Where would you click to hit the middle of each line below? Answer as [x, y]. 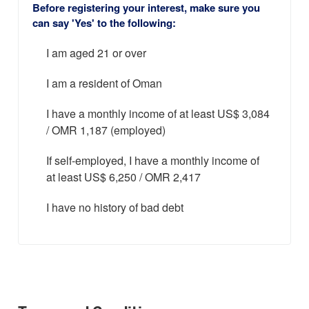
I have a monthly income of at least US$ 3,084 [158, 115]
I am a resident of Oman [104, 84]
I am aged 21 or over [96, 54]
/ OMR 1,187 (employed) [106, 131]
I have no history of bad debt [115, 209]
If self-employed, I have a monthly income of [153, 162]
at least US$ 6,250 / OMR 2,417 [123, 178]
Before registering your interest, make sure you [146, 9]
